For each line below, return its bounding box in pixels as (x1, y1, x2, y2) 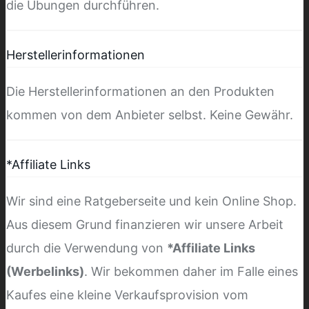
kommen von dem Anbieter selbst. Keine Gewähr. (6, 107, 293, 122)
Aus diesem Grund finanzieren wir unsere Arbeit (6, 217, 283, 232)
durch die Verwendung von (6, 240, 167, 255)
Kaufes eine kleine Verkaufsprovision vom (6, 287, 248, 302)
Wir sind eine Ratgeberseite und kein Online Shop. (6, 193, 297, 208)
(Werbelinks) (6, 263, 84, 279)
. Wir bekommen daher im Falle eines (84, 263, 298, 279)
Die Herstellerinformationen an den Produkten (6, 83, 275, 99)
